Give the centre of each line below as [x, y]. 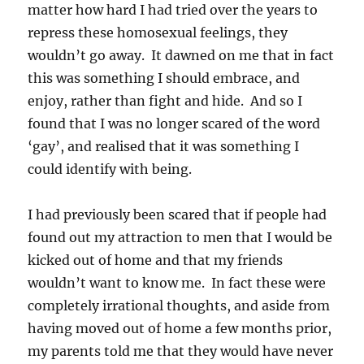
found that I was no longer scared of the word [174, 123]
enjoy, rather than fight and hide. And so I [165, 100]
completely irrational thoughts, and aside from [179, 305]
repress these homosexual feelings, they [158, 32]
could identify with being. [110, 169]
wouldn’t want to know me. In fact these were [177, 282]
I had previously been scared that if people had [178, 214]
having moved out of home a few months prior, [180, 328]
